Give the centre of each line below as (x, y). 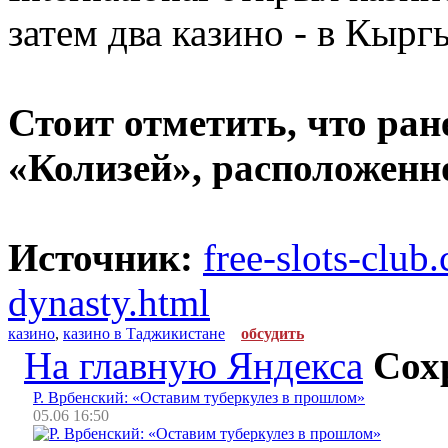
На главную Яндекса (193, 365)
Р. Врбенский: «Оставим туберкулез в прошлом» (199, 398)
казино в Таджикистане (144, 333)
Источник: (100, 257)
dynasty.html (109, 302)
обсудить (272, 333)
